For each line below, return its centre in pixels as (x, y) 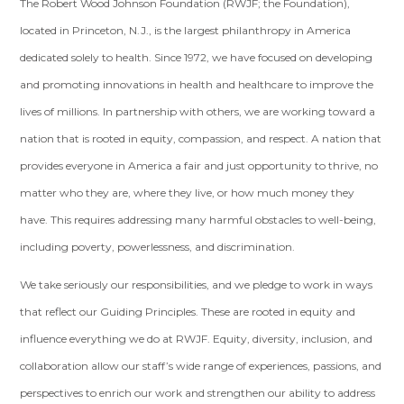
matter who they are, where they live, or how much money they (188, 193)
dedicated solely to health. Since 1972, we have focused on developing (197, 57)
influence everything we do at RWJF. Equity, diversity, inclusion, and (197, 339)
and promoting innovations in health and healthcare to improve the (197, 84)
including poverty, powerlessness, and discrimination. (158, 247)
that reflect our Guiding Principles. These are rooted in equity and (188, 312)
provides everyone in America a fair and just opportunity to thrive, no (199, 165)
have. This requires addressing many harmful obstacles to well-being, (198, 220)
